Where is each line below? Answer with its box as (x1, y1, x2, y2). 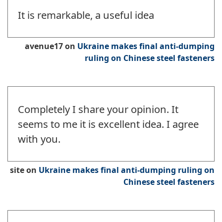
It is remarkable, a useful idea (18, 8, 154, 22)
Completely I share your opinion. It (18, 102, 178, 116)
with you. (18, 132, 60, 146)
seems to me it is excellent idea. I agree (18, 117, 199, 131)
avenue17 (25, 41, 63, 52)
